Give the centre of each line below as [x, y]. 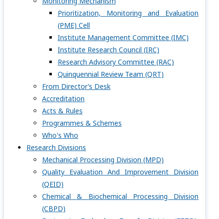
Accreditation [63, 99]
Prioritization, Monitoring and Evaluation [128, 13]
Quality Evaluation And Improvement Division [120, 172]
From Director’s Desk [76, 86]
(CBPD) [54, 208]
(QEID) [53, 184]
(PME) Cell [74, 25]
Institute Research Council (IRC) [109, 50]
